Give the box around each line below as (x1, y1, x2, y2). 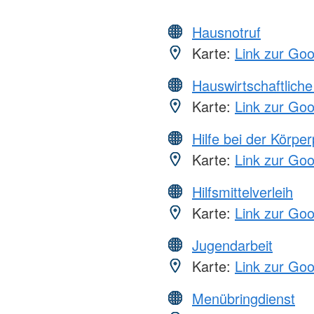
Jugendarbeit (192, 234, 273, 255)
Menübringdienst (192, 287, 295, 308)
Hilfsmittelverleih (192, 181, 293, 202)
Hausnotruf (192, 21, 261, 42)
